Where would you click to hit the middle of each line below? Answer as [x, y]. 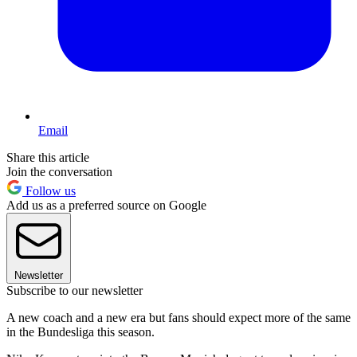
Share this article [48, 158]
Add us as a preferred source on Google [106, 206]
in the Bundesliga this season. [82, 332]
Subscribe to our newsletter [75, 291]
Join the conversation [59, 172]
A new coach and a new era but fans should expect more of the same [178, 318]
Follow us [49, 191]
